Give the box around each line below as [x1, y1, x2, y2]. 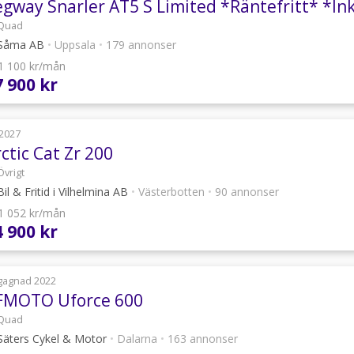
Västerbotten [135, 183, 208, 199]
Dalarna [114, 330, 160, 346]
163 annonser [164, 330, 238, 346]
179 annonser [103, 36, 176, 52]
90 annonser [212, 183, 279, 199]
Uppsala [51, 36, 99, 52]
